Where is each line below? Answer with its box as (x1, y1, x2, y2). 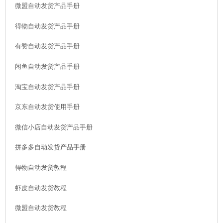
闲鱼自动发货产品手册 (14, 62, 80, 71)
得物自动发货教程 (14, 163, 67, 172)
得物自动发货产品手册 (14, 21, 80, 30)
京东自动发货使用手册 (14, 103, 80, 111)
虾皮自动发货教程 (14, 183, 67, 192)
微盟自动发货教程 (14, 204, 67, 213)
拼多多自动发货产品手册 (14, 143, 86, 152)
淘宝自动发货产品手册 (14, 82, 80, 91)
